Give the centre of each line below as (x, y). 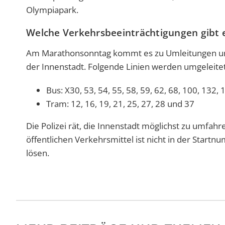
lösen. (38, 153)
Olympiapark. (52, 10)
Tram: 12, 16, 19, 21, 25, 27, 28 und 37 (120, 104)
